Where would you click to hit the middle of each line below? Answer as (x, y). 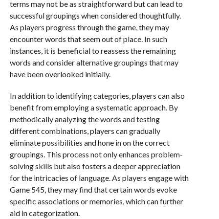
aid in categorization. (44, 213)
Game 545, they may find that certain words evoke (93, 190)
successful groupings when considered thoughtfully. (95, 16)
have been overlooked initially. (60, 74)
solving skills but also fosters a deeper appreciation (95, 166)
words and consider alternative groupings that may (94, 63)
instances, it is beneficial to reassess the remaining (93, 51)
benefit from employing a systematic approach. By (94, 108)
